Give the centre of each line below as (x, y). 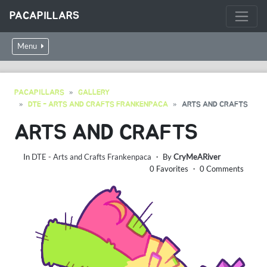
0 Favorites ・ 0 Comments (197, 169)
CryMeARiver (197, 157)
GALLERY (94, 93)
